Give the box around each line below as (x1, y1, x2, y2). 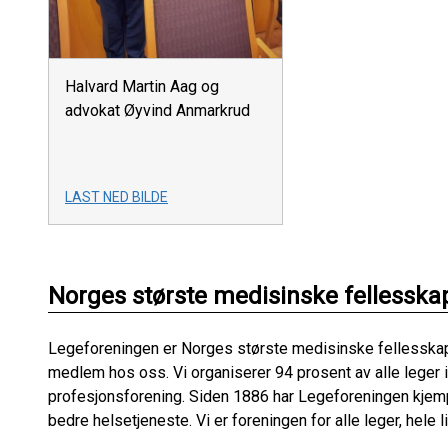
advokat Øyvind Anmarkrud (65, 101, 250, 121)
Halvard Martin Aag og (65, 77, 219, 97)
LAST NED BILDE (65, 189, 168, 206)
